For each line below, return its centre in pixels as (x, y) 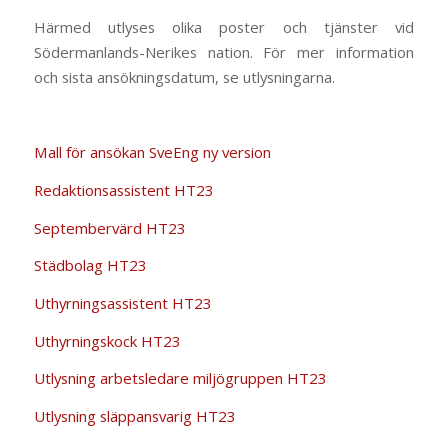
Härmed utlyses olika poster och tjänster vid (224, 26)
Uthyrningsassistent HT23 (122, 302)
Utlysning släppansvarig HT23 (134, 416)
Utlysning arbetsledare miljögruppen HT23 (180, 378)
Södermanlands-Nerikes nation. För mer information (224, 51)
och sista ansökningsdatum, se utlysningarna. (184, 76)
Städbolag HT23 (90, 265)
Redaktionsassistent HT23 (123, 189)
